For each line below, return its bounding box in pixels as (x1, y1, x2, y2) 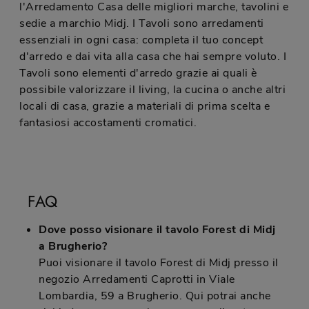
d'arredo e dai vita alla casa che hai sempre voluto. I (19, 49, 286, 65)
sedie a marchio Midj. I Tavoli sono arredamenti (19, 16, 264, 32)
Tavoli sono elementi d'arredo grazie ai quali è (19, 66, 257, 81)
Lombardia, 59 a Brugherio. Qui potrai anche (39, 288, 271, 304)
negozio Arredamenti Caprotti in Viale (39, 272, 235, 288)
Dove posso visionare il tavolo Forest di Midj (39, 222, 276, 238)
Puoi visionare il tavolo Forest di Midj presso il (39, 255, 279, 271)
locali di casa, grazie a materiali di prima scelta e (19, 99, 270, 114)
